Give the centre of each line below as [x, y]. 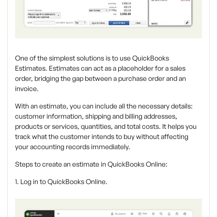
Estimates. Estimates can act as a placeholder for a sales [100, 68]
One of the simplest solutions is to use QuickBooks [92, 58]
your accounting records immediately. [73, 146]
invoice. [27, 88]
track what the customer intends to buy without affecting [102, 136]
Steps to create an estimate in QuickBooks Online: [91, 164]
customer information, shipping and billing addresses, [96, 116]
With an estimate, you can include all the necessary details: [104, 106]
